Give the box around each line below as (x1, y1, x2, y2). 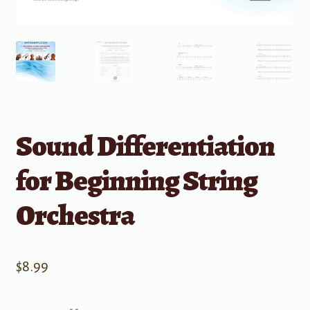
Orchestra (15, 194, 134, 235)
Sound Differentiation (15, 125, 275, 165)
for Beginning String (15, 160, 257, 200)
